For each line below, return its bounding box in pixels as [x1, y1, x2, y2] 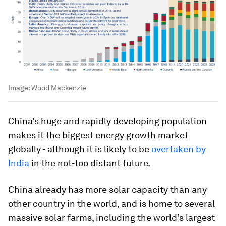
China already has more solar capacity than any [8, 184, 207, 195]
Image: [8, 83, 31, 92]
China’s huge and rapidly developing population [8, 115, 207, 126]
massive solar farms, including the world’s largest [8, 212, 215, 223]
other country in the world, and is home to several [8, 198, 215, 209]
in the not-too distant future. [29, 157, 150, 168]
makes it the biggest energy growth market [8, 129, 188, 140]
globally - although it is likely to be [8, 143, 151, 154]
